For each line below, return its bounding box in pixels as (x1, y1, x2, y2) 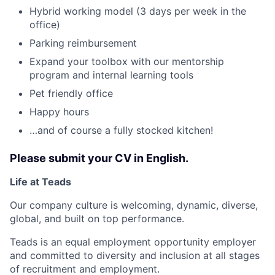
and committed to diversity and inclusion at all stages (10, 249, 260, 261)
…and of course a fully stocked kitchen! (29, 124, 213, 136)
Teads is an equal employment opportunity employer (10, 236, 256, 248)
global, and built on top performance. (10, 212, 184, 225)
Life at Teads (10, 176, 71, 188)
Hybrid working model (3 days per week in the (29, 5, 246, 17)
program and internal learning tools (29, 69, 193, 81)
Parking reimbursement (29, 37, 137, 49)
